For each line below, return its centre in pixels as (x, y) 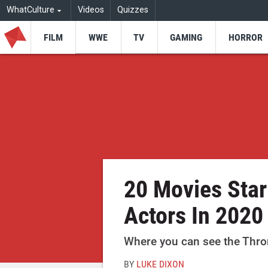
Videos (91, 10)
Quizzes (133, 10)
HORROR (245, 37)
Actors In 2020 (194, 215)
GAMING (186, 37)
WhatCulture (30, 10)
